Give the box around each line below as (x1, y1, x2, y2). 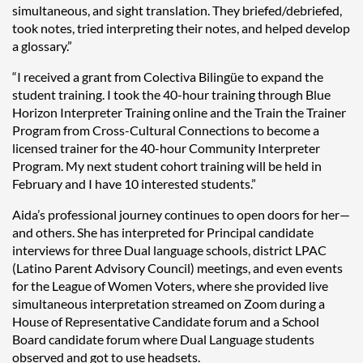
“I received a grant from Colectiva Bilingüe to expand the (12, 68, 323, 84)
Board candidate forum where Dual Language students (12, 331, 314, 347)
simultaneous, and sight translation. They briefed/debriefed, (12, 2, 342, 18)
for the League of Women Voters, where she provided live (12, 277, 328, 293)
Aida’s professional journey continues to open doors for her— (12, 206, 350, 222)
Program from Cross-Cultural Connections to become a (12, 122, 319, 138)
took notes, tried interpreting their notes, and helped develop (12, 19, 350, 36)
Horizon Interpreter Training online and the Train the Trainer (12, 104, 346, 120)
